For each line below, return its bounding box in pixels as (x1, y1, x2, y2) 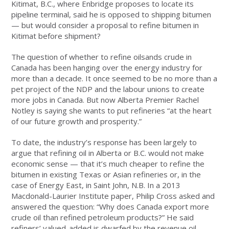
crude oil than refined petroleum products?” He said (11, 212, 194, 223)
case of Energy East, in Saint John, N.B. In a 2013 (11, 180, 181, 191)
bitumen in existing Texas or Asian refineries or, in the (11, 169, 201, 180)
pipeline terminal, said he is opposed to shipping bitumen (11, 9, 212, 20)
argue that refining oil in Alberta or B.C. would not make (11, 148, 204, 158)
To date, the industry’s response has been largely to (11, 137, 197, 148)
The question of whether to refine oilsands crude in (11, 52, 192, 62)
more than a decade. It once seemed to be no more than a (11, 73, 218, 84)
